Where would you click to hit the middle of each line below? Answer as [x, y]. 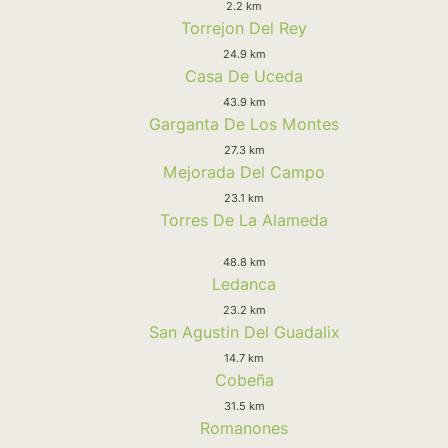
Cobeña [244, 379]
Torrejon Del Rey [244, 27]
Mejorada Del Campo [244, 171]
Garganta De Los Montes [244, 123]
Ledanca [244, 283]
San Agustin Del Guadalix [244, 331]
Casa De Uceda [244, 75]
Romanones [244, 427]
